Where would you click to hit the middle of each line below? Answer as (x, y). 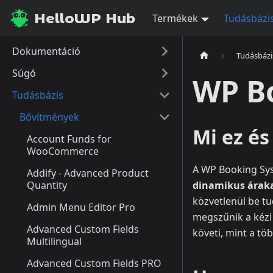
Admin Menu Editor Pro (81, 207)
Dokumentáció (46, 51)
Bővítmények (49, 117)
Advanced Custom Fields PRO (94, 263)
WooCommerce (63, 151)
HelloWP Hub (85, 18)
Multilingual (54, 241)
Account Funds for (69, 139)
